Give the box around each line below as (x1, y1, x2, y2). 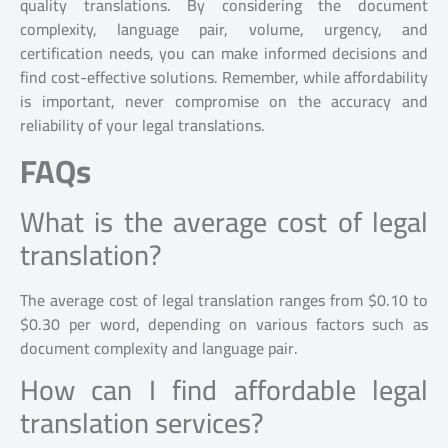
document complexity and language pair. (20, 332, 298, 363)
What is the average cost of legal (20, 195, 428, 248)
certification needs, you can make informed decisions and (20, 38, 428, 69)
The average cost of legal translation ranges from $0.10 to (20, 284, 428, 315)
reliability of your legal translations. (20, 110, 265, 141)
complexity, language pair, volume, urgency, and (20, 14, 428, 45)
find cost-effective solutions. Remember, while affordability (20, 62, 428, 93)
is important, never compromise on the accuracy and (20, 86, 428, 117)
